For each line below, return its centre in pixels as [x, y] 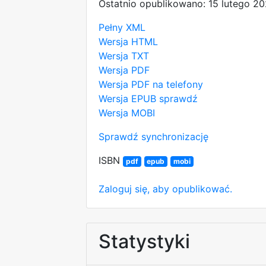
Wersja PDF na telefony [151, 84]
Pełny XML [122, 27]
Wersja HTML [128, 41]
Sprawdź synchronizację [153, 136]
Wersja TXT [124, 56]
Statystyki [144, 241]
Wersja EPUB [127, 98]
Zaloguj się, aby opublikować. [165, 189]
